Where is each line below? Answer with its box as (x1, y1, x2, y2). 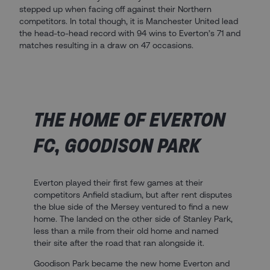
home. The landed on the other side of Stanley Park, (34, 214, 233, 224)
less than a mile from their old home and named (34, 226, 218, 236)
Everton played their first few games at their (34, 178, 203, 188)
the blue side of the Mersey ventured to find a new (34, 202, 228, 212)
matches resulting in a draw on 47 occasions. (19, 40, 193, 50)
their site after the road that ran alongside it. (34, 238, 204, 248)
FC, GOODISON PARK (34, 132, 200, 159)
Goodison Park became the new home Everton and (34, 259, 230, 269)
